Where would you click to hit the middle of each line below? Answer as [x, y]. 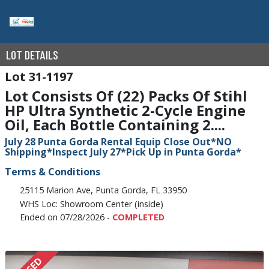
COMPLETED [139, 217]
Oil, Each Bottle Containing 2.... [115, 125]
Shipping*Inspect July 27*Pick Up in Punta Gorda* [123, 152]
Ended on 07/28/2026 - [66, 217]
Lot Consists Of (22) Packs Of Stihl [126, 96]
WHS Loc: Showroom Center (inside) [92, 204]
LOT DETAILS [32, 55]
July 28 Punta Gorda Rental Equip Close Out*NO [118, 142]
